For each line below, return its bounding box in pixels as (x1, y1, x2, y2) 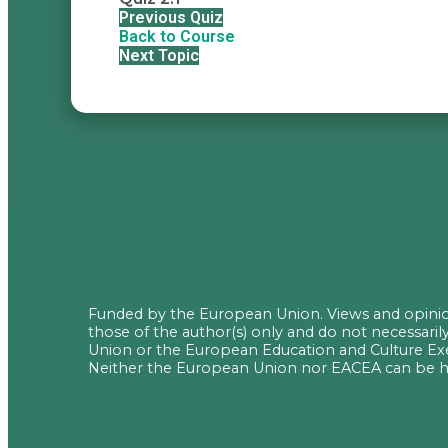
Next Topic (119, 45, 199, 65)
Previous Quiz (119, 7, 223, 27)
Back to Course (119, 26, 235, 46)
